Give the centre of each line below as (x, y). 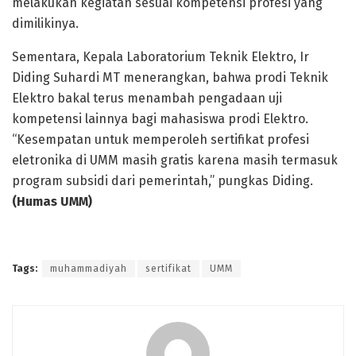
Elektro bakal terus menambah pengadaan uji (147, 98)
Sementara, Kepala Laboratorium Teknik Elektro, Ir (161, 56)
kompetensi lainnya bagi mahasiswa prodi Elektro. (160, 118)
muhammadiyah (89, 268)
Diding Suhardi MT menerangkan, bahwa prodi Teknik (170, 77)
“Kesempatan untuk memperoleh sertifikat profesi (161, 139)
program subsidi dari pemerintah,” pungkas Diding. (163, 180)
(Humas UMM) (52, 201)
